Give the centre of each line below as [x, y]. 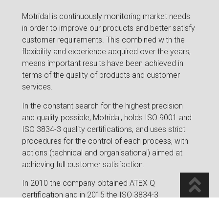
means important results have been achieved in [102, 64]
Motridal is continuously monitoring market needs [106, 17]
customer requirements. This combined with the [103, 40]
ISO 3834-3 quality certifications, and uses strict [103, 129]
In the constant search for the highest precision [102, 106]
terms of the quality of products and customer [101, 75]
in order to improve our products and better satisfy [108, 28]
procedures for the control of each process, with [105, 141]
